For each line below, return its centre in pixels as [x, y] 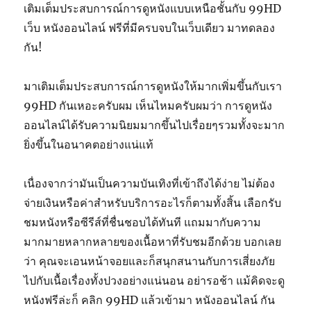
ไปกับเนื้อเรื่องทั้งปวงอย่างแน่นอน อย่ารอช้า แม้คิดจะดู [154, 281]
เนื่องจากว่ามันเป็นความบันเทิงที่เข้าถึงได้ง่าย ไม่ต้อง [150, 184]
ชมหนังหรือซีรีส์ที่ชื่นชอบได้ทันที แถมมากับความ [143, 222]
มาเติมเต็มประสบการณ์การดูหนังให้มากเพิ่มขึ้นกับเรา [153, 86]
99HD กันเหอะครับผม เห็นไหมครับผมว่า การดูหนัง [148, 106]
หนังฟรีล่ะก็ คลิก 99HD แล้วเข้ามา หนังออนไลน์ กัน [150, 300]
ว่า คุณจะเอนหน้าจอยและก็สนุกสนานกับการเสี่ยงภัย [150, 261]
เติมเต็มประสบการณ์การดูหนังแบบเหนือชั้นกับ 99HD [153, 9]
